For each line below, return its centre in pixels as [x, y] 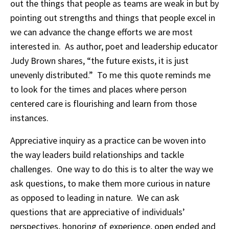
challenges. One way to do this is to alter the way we [112, 169]
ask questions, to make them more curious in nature [110, 183]
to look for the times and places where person [98, 89]
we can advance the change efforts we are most [101, 32]
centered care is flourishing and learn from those [104, 104]
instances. [29, 118]
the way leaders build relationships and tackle [97, 155]
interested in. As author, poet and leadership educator [114, 46]
